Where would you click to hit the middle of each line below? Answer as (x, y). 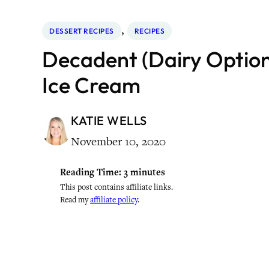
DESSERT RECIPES (82, 31)
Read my (75, 200)
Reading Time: (91, 172)
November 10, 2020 (118, 141)
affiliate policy (114, 200)
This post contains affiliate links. (116, 187)
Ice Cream (91, 85)
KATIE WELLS (109, 120)
